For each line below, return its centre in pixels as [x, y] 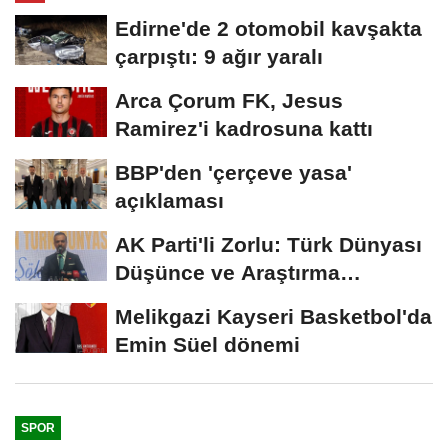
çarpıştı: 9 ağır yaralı [219, 56]
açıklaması [169, 200]
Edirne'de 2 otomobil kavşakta [268, 28]
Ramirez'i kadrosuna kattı [244, 128]
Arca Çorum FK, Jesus [229, 100]
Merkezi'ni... [175, 300]
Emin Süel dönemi [207, 344]
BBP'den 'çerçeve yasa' [233, 172]
